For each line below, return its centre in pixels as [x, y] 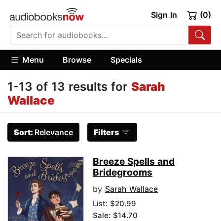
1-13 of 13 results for [69, 87]
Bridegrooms [123, 173]
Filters [106, 132]
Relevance [54, 132]
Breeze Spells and [134, 162]
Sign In [164, 15]
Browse [77, 59]
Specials [126, 59]
